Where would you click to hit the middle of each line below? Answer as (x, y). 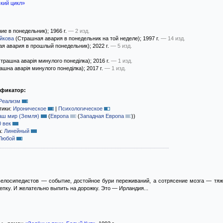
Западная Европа (102, 116)
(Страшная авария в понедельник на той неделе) (77, 38)
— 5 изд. (121, 46)
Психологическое (80, 109)
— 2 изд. (79, 31)
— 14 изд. (173, 38)
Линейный (17, 131)
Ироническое (30, 109)
